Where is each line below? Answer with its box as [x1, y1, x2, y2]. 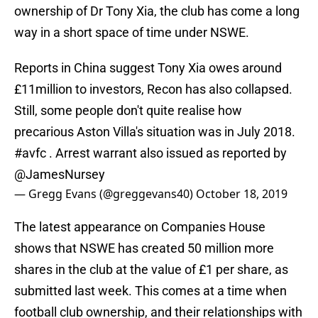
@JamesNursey [14, 167, 105, 182]
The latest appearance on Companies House [14, 219, 265, 235]
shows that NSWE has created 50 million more [14, 241, 274, 256]
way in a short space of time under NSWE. [14, 25, 249, 40]
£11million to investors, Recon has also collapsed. [14, 82, 292, 97]
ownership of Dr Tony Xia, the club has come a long [14, 4, 300, 19]
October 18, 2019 [196, 186, 287, 202]
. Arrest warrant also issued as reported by [46, 146, 287, 161]
